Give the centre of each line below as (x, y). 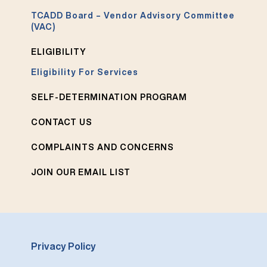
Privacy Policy (64, 246)
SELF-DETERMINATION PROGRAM (109, 97)
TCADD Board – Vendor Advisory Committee (133, 15)
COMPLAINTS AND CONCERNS (103, 147)
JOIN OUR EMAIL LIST (81, 172)
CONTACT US (62, 122)
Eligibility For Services (85, 72)
